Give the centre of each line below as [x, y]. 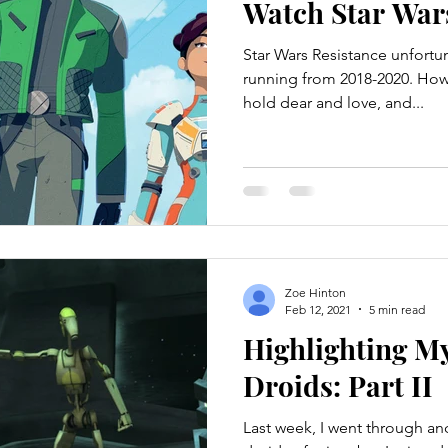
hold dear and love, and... [333, 102]
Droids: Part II [338, 385]
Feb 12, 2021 [318, 309]
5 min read [397, 309]
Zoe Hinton [315, 292]
